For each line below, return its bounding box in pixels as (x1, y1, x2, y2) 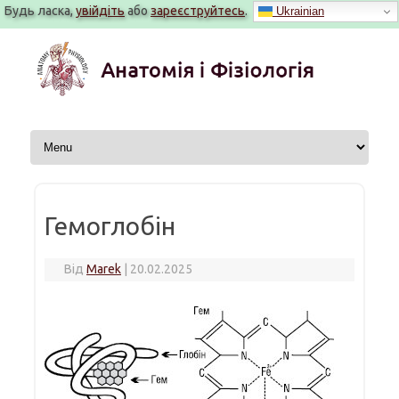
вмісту (20, 52, 59, 66)
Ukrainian (273, 4, 324, 18)
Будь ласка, (4, 4, 76, 18)
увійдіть (76, 4, 125, 18)
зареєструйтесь (151, 4, 245, 18)
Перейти (20, 27, 71, 41)
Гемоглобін (45, 211, 175, 240)
